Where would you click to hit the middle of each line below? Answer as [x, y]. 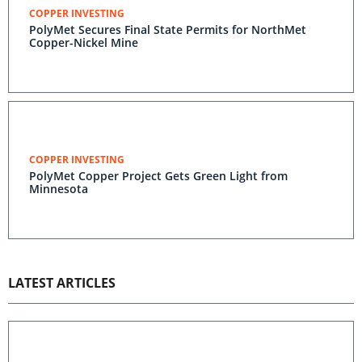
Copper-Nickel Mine [84, 42]
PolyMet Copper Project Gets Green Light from [158, 176]
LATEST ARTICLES [62, 283]
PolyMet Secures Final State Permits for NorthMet [168, 29]
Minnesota [59, 189]
